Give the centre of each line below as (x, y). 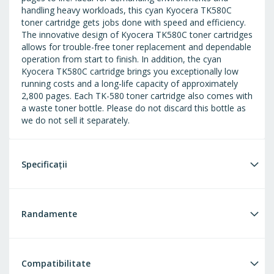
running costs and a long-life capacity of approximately (130, 84)
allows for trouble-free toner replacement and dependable (136, 47)
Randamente (49, 214)
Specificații (44, 165)
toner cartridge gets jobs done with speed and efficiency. (134, 23)
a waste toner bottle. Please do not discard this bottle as (134, 108)
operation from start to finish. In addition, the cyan (121, 59)
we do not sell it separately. (76, 120)
